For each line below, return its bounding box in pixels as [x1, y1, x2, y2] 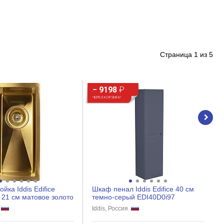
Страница [160, 50, 194, 59]
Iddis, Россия [92, 205, 131, 212]
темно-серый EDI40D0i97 [92, 193, 175, 201]
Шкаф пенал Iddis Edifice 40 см [92, 185, 194, 193]
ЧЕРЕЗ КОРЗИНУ [92, 95, 121, 100]
